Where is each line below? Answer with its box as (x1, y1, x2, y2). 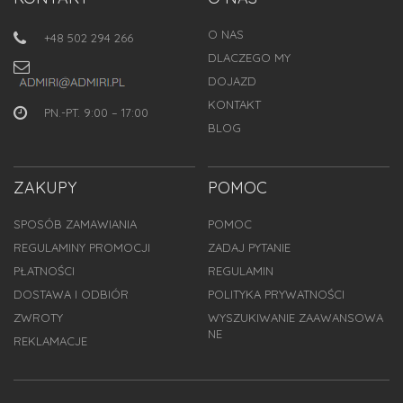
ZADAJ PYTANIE (207, 240, 291, 255)
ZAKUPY (13, 177, 76, 199)
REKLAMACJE (13, 334, 87, 349)
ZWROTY (13, 310, 63, 326)
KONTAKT (207, 97, 261, 112)
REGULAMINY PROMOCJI (13, 240, 150, 255)
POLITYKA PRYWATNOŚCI (207, 287, 345, 302)
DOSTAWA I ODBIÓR (13, 287, 129, 302)
